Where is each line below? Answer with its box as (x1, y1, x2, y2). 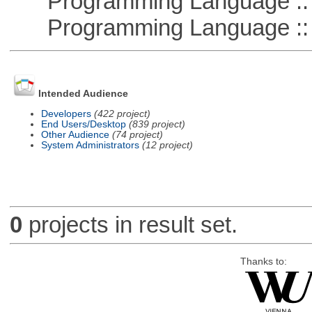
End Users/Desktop (40, 118, 126, 130)
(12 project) (141, 139, 193, 150)
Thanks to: (240, 256, 287, 267)
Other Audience (40, 129, 109, 140)
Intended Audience (38, 88, 128, 100)
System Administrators (40, 139, 139, 150)
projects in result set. (22, 212, 237, 238)
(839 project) (128, 118, 185, 130)
